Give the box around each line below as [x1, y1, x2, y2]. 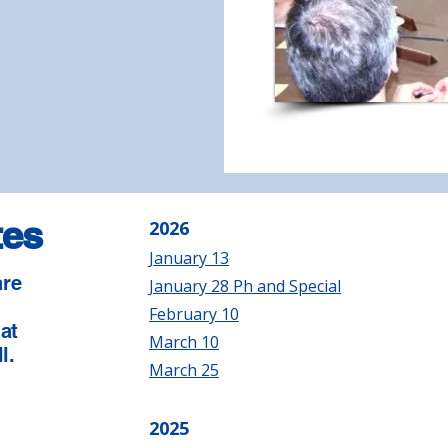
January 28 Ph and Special [149, 275, 341, 297]
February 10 [149, 303, 239, 325]
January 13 [149, 247, 229, 269]
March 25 [149, 359, 219, 381]
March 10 [149, 331, 219, 353]
